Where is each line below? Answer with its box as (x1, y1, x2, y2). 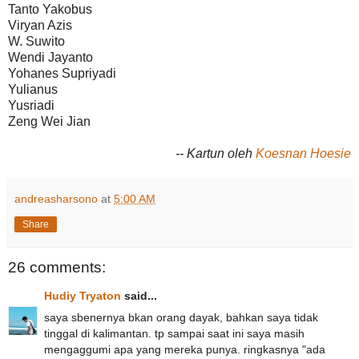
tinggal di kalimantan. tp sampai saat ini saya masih (44, 327, 305, 341)
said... (121, 289, 157, 303)
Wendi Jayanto (8, 50, 93, 64)
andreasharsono (14, 192, 98, 205)
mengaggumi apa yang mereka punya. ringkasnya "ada (44, 343, 325, 357)
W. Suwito (8, 34, 65, 48)
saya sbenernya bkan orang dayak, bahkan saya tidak (44, 311, 318, 325)
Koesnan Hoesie (256, 146, 351, 160)
